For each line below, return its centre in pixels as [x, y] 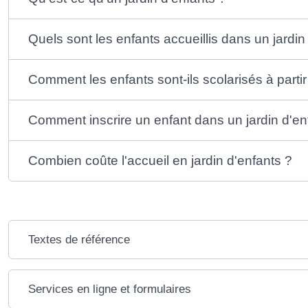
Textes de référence [79, 240]
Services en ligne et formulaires [110, 289]
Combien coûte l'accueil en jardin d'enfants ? [161, 161]
